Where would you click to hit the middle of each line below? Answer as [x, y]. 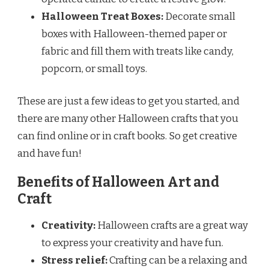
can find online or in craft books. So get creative [127, 136]
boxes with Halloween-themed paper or [134, 34]
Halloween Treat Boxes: [102, 16]
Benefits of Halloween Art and [118, 183]
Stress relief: [74, 260]
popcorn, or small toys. [94, 68]
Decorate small [199, 16]
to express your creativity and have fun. [132, 243]
